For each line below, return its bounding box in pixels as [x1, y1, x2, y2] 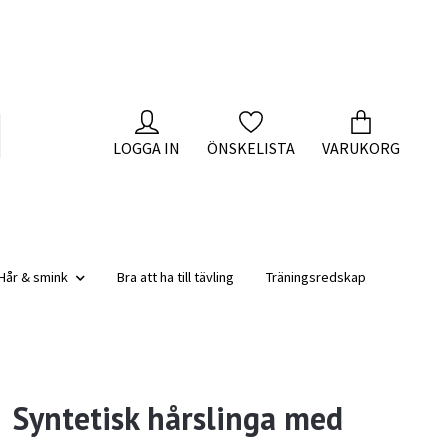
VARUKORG [322, 138, 400, 159]
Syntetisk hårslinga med [13, 396, 344, 439]
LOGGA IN [113, 138, 180, 159]
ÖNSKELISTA [207, 138, 295, 159]
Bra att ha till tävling [117, 267, 234, 286]
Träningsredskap [266, 267, 366, 286]
